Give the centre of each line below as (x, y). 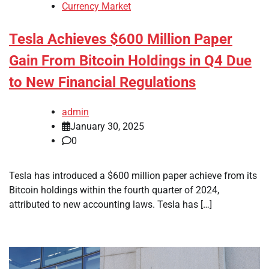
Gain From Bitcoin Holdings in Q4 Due (130, 61)
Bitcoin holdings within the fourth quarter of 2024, (114, 190)
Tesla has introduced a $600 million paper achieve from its (133, 176)
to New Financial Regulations (102, 83)
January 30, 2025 (107, 127)
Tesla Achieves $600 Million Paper (121, 39)
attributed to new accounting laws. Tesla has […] (110, 205)
